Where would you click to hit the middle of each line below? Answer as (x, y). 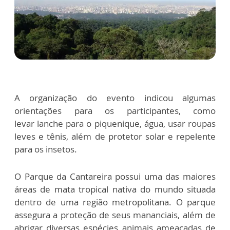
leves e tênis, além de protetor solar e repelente (115, 136)
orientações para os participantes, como (115, 111)
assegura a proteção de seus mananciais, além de (115, 215)
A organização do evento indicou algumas (115, 98)
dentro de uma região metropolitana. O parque (115, 202)
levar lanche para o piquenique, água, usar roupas (115, 123)
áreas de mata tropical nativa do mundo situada (115, 189)
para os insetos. (48, 149)
